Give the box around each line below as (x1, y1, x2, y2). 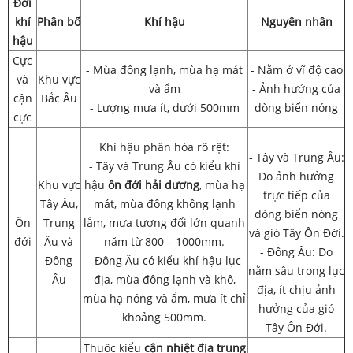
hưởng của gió (258, 300, 334, 316)
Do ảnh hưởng (258, 168, 334, 184)
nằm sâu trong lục (248, 262, 344, 278)
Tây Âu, (39, 195, 78, 211)
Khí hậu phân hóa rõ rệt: (99, 139, 229, 154)
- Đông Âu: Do (260, 243, 333, 259)
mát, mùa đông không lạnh (93, 195, 236, 211)
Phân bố (37, 13, 80, 29)
